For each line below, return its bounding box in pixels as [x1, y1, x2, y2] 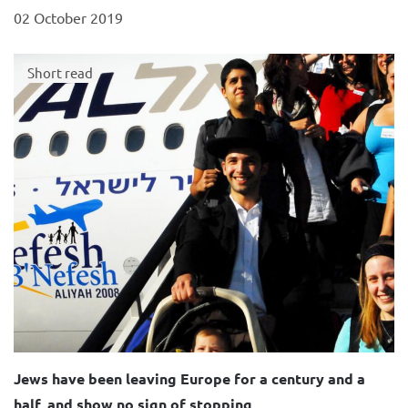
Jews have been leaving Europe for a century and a [14, 369, 365, 389]
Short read [27, 64, 93, 82]
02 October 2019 [14, 7, 123, 26]
